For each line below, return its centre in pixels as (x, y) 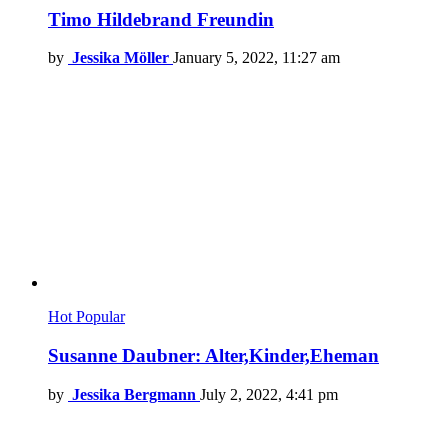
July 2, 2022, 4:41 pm (269, 394)
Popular (100, 317)
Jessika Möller (120, 58)
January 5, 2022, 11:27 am (256, 58)
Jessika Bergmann (134, 394)
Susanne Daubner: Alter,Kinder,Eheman (213, 355)
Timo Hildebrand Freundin (161, 19)
